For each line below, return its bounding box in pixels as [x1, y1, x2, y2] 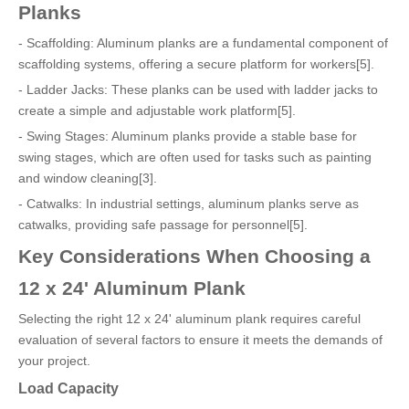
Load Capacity [18, 380, 119, 396]
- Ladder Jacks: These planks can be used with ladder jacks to [18, 82, 378, 97]
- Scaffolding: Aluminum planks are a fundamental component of [18, 36, 388, 50]
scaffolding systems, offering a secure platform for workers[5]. [18, 57, 374, 71]
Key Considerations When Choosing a [18, 246, 371, 267]
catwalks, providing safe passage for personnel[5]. [18, 217, 308, 232]
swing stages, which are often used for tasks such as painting [18, 150, 372, 164]
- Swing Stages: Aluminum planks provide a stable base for [18, 129, 357, 143]
